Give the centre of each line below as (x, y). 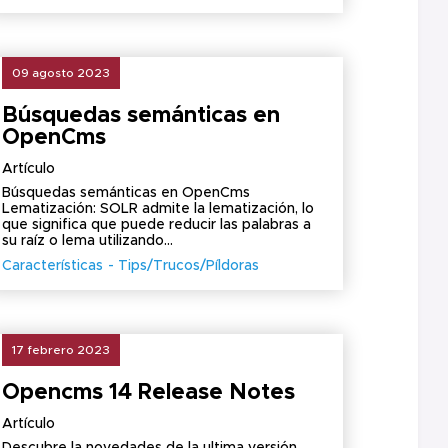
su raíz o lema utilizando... (88, 241)
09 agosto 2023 (61, 73)
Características (53, 266)
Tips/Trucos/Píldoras (189, 266)
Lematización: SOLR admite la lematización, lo (158, 209)
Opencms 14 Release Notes (149, 393)
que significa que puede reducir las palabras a (157, 225)
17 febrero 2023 (61, 350)
